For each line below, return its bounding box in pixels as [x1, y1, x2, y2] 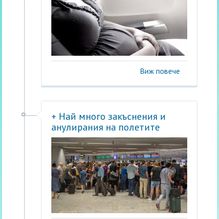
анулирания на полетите [51, 121, 160, 133]
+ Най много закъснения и [51, 110, 166, 123]
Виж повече [139, 66, 180, 76]
